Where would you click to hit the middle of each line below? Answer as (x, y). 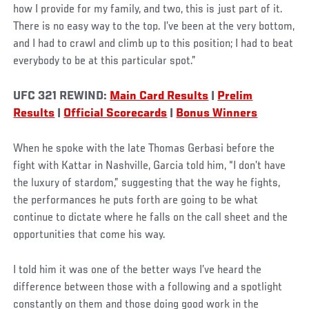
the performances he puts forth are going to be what (136, 201)
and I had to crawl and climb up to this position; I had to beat (153, 44)
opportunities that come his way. (90, 236)
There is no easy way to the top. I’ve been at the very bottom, (154, 27)
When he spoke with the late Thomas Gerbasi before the (144, 149)
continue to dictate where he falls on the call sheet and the (151, 218)
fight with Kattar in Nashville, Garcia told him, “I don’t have (150, 167)
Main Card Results (159, 97)
